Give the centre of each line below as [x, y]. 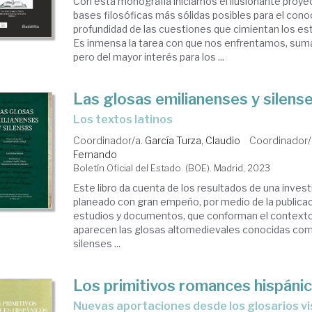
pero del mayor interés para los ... [149, 57]
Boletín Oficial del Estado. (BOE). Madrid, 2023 [172, 168]
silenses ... [97, 243]
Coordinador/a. [109, 140]
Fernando [95, 154]
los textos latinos [127, 119]
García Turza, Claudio [193, 140]
